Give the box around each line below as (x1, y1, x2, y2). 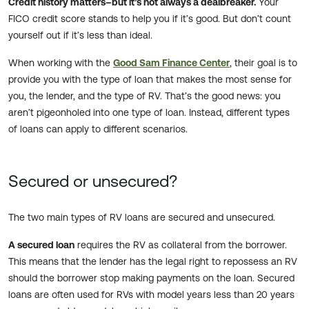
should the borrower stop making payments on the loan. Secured (8, 272, 295, 284)
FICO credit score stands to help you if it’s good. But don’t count (8, 13, 291, 25)
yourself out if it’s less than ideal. (8, 30, 152, 41)
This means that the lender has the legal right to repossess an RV (8, 256, 297, 268)
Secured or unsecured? (8, 172, 177, 191)
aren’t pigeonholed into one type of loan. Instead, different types (8, 107, 290, 119)
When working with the (8, 57, 113, 69)
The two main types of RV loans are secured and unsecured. (8, 212, 275, 223)
